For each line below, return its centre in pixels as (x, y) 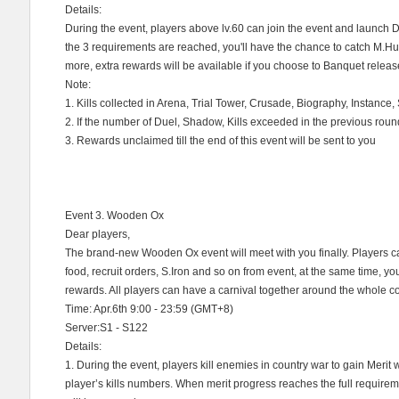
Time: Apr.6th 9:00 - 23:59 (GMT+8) (149, 309)
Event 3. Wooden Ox (114, 216)
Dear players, (98, 234)
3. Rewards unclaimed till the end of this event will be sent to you (220, 141)
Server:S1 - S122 (106, 328)
